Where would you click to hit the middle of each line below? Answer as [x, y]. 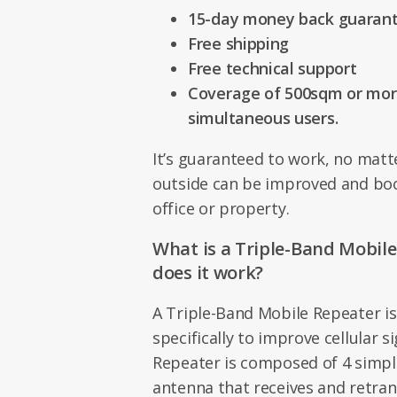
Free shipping [239, 43]
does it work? [208, 272]
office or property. [221, 208]
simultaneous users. [263, 118]
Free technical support [272, 68]
